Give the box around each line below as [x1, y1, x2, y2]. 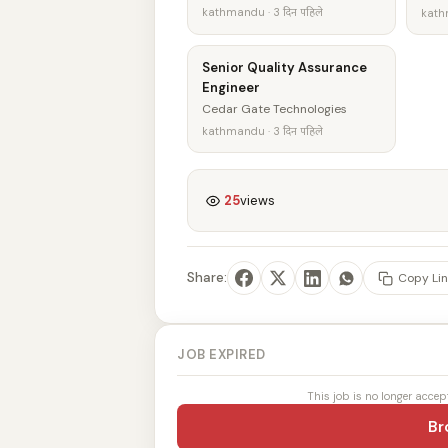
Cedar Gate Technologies [202, 101, 347, 117]
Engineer [202, 79, 260, 96]
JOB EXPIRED [177, 346, 266, 363]
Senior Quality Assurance [202, 59, 367, 76]
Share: [187, 269, 227, 286]
